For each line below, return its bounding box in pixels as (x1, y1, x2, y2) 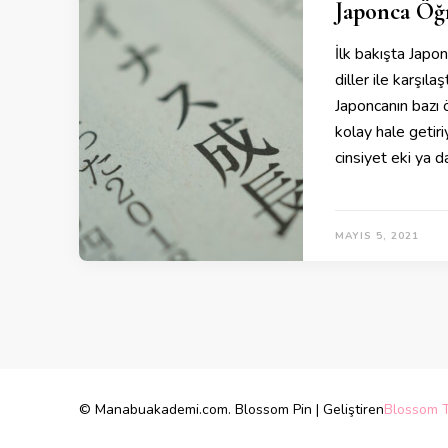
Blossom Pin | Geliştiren (235, 400, 384, 420)
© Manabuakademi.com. (79, 400, 235, 420)
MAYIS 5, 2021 (335, 229, 419, 244)
